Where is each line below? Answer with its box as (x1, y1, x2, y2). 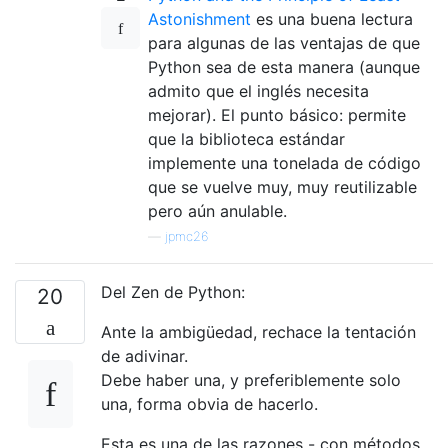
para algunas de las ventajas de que (148, 32, 420, 53)
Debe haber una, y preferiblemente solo (101, 369, 401, 390)
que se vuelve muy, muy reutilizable (148, 176, 417, 197)
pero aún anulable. (148, 200, 287, 221)
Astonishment (148, 8, 251, 29)
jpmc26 (165, 228, 208, 244)
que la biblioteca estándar (148, 128, 345, 149)
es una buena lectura (251, 8, 413, 29)
